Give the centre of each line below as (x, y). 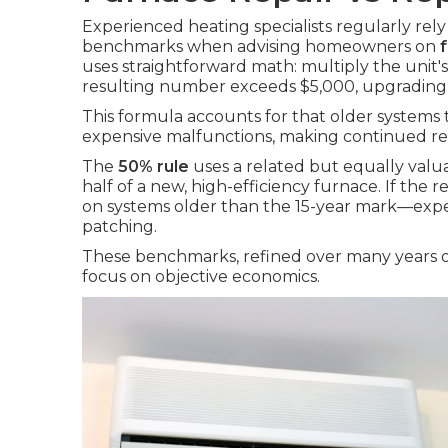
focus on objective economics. (201, 276)
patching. (119, 226)
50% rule (153, 166)
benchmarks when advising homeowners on (261, 46)
